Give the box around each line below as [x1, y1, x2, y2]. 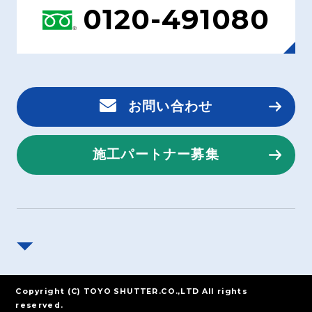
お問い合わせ [127, 99, 213, 114]
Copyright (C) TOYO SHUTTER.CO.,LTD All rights [15, 286, 248, 296]
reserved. [15, 300, 63, 310]
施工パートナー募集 [93, 147, 219, 162]
